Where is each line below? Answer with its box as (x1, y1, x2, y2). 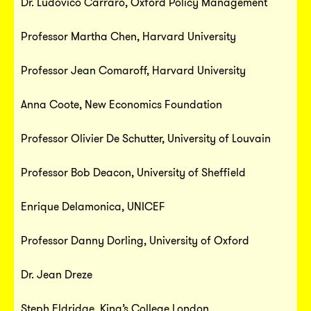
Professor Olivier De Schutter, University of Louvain (21, 131, 271, 145)
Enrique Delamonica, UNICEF (21, 199, 165, 213)
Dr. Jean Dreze (21, 267, 92, 281)
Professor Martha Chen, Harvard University (21, 29, 236, 43)
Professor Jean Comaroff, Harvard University (21, 63, 246, 77)
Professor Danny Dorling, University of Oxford (21, 233, 249, 247)
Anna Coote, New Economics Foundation (21, 97, 222, 111)
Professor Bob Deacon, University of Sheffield (21, 165, 246, 179)
